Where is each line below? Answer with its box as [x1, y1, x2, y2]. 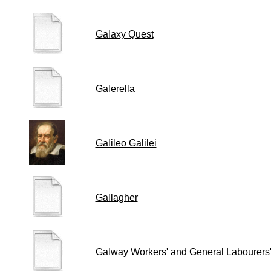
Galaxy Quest [95, 29, 154, 39]
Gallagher [95, 192, 138, 203]
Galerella [95, 83, 135, 94]
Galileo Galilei [95, 138, 157, 148]
